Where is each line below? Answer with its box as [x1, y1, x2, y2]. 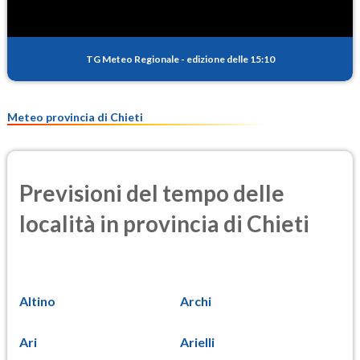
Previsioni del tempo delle [19, 178, 284, 207]
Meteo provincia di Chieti [7, 109, 143, 124]
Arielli [180, 334, 215, 350]
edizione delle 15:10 [186, 52, 275, 65]
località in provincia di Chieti [19, 209, 309, 237]
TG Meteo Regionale [85, 52, 179, 65]
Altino [19, 293, 55, 309]
